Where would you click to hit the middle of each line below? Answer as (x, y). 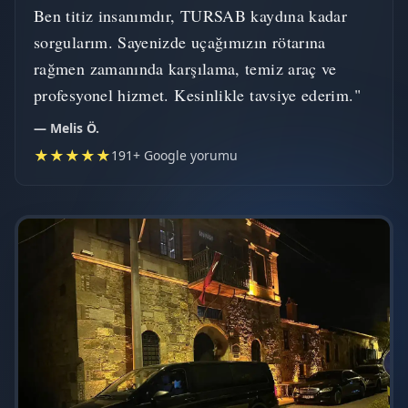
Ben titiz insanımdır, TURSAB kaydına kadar (191, 15)
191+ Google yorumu (174, 155)
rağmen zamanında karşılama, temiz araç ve (185, 68)
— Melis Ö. (66, 128)
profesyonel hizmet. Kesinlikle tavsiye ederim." (197, 95)
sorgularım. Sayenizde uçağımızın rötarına (180, 42)
